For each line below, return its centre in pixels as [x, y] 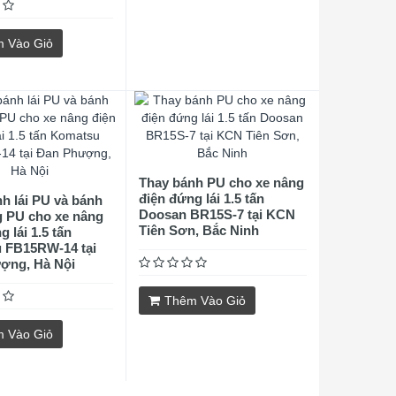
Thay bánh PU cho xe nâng [221, 183]
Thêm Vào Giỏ [205, 301]
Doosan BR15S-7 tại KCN [217, 214]
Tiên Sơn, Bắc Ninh [198, 230]
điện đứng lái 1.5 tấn [201, 198]
